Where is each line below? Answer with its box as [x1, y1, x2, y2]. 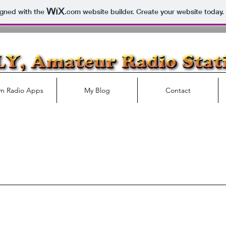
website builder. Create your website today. [80, 7, 224, 17]
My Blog [84, 86, 110, 95]
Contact [165, 86, 191, 95]
